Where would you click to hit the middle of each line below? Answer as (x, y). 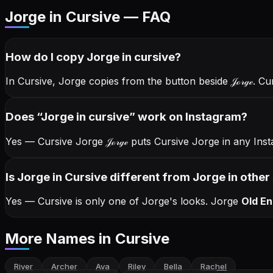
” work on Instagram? (188, 117)
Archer (64, 267)
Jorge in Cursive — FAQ (88, 17)
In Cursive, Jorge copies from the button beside (118, 81)
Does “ (23, 117)
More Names (52, 239)
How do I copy (46, 57)
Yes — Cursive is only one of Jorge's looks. (108, 201)
